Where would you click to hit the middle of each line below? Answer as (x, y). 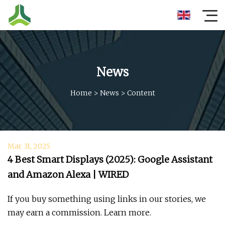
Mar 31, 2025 (29, 146)
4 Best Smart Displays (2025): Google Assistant (110, 159)
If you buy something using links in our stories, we (107, 199)
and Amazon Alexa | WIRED (68, 175)
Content (141, 93)
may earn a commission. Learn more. (79, 212)
